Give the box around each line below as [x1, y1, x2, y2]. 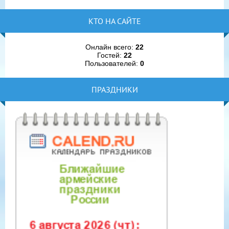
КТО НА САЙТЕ [88, 15, 141, 26]
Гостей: [97, 51, 124, 59]
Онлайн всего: [85, 42, 135, 51]
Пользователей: [85, 59, 140, 67]
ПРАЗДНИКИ [91, 84, 138, 95]
